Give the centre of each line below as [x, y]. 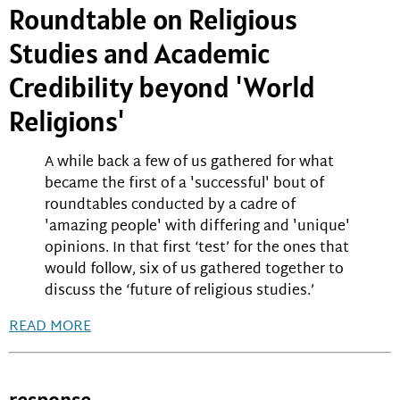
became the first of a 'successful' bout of [184, 185]
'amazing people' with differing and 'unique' [197, 228]
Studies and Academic [139, 54]
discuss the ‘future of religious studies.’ [179, 292]
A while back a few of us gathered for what [189, 163]
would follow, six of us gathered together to [194, 271]
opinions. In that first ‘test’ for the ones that [197, 249]
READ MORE [50, 328]
